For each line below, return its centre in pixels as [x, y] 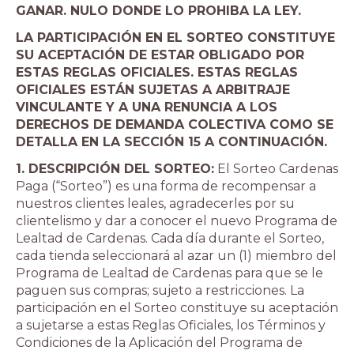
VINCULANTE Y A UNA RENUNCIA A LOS [147, 107]
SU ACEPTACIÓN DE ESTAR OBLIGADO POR [160, 55]
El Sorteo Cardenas [276, 169]
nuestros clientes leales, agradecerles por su [155, 203]
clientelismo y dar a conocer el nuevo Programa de [177, 221]
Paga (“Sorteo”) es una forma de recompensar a [166, 186]
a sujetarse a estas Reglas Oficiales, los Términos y [171, 325]
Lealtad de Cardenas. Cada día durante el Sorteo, [170, 238]
